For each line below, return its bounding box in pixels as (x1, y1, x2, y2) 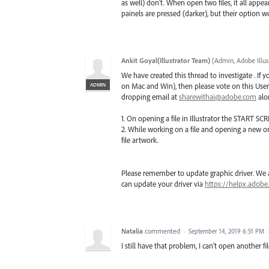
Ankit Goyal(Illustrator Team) (121, 56, 210, 65)
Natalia (121, 226, 143, 235)
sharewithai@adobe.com (179, 92, 256, 102)
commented (145, 226, 182, 235)
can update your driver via (121, 178, 205, 189)
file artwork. (121, 135, 159, 145)
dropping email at (121, 92, 179, 102)
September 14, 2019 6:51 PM (189, 226, 264, 235)
